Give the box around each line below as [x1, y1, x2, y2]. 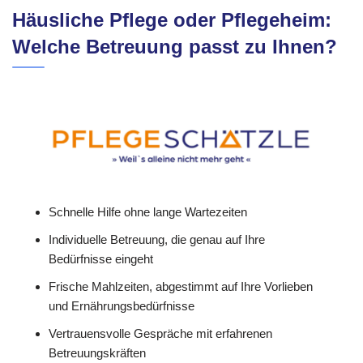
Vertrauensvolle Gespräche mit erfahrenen [49, 326, 272, 340]
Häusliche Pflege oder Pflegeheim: [12, 9, 331, 32]
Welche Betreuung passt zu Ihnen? [12, 36, 337, 58]
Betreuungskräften [49, 345, 146, 360]
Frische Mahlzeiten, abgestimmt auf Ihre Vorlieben [49, 279, 313, 293]
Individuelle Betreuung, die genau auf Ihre [49, 232, 265, 246]
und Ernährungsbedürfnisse [49, 298, 194, 313]
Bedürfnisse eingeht [49, 251, 153, 266]
